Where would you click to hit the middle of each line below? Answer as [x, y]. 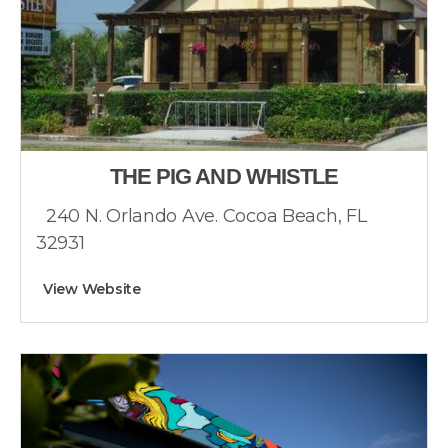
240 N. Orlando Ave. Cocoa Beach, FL [206, 216]
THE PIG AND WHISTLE [224, 176]
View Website [92, 289]
